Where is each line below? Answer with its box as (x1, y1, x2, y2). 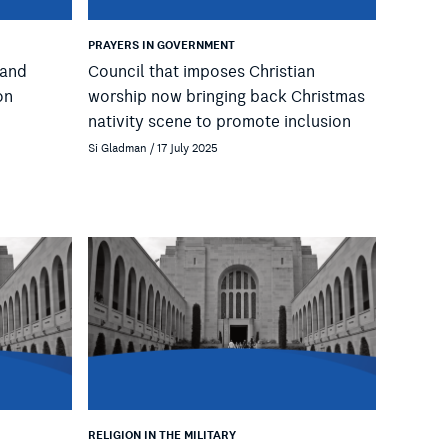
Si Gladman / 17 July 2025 (88, 139, 218, 158)
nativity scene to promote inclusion (88, 108, 351, 135)
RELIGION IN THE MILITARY (88, 426, 236, 446)
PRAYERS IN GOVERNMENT (88, 35, 235, 55)
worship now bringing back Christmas (88, 83, 365, 110)
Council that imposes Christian (88, 58, 315, 85)
